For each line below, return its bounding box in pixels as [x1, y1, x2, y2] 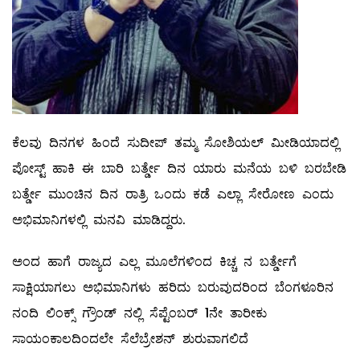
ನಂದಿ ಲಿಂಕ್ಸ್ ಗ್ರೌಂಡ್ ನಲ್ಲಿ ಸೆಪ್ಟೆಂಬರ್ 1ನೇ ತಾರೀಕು [12, 304, 267, 323]
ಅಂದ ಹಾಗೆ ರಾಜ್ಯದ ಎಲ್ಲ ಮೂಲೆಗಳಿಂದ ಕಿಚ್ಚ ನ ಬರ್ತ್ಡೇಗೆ [12, 252, 297, 272]
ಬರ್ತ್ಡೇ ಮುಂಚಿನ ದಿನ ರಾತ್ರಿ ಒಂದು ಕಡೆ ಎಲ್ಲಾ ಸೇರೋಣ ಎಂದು [12, 185, 333, 204]
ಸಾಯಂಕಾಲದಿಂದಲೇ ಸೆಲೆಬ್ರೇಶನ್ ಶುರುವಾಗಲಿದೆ [12, 329, 248, 349]
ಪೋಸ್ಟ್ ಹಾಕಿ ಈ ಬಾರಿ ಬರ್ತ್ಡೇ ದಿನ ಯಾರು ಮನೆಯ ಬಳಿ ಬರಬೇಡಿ [12, 159, 346, 178]
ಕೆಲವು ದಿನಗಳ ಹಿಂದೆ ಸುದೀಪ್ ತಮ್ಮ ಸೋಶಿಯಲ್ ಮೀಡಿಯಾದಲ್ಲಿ [12, 133, 339, 153]
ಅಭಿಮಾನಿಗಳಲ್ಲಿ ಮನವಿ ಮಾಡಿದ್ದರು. [12, 211, 186, 230]
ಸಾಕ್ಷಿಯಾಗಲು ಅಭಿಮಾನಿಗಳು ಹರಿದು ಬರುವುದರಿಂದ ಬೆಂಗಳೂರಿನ [12, 278, 333, 297]
